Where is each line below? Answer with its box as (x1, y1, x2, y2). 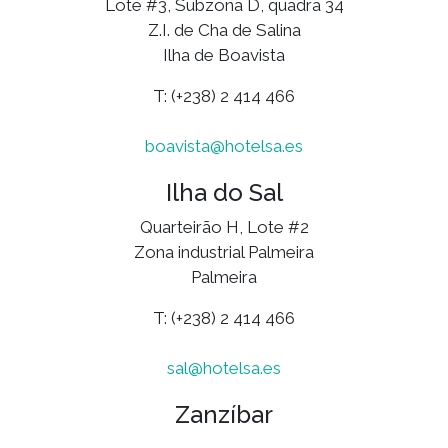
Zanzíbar (175, 399, 273, 429)
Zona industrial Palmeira (134, 241, 314, 262)
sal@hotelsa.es (167, 357, 281, 378)
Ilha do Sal (165, 177, 283, 207)
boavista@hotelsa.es (145, 135, 303, 156)
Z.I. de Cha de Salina (147, 19, 301, 40)
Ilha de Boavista (163, 44, 285, 65)
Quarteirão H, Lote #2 (139, 216, 309, 237)
